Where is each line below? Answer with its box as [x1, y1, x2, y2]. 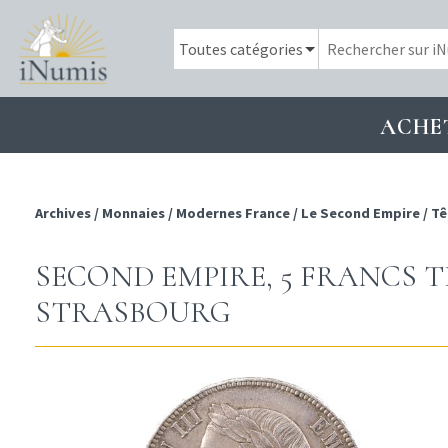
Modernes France [176, 204, 290, 223]
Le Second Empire [301, 204, 420, 223]
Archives [35, 204, 94, 223]
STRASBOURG [35, 294, 231, 332]
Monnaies [102, 204, 165, 223]
